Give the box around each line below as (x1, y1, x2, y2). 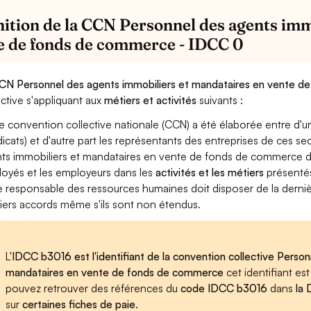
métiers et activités (104, 93, 197, 107)
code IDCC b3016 (180, 281, 268, 295)
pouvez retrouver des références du (6, 281, 181, 295)
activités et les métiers (155, 165, 264, 179)
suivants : (196, 93, 244, 107)
